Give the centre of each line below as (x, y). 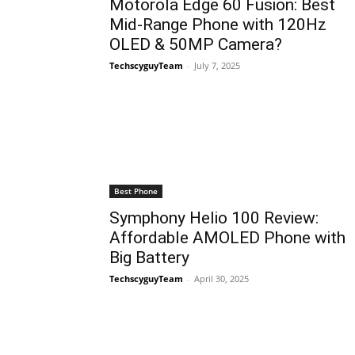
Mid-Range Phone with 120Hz (218, 25)
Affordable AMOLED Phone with (227, 238)
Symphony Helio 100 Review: (214, 218)
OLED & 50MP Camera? (196, 45)
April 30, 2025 (221, 279)
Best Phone (136, 191)
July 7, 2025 (217, 66)
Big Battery (149, 258)
